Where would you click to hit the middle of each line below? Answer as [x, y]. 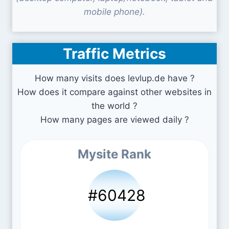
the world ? [114, 106]
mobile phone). [114, 12]
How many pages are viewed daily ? [114, 120]
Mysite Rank [114, 154]
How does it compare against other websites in [114, 92]
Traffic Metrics [114, 54]
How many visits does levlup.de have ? [114, 78]
